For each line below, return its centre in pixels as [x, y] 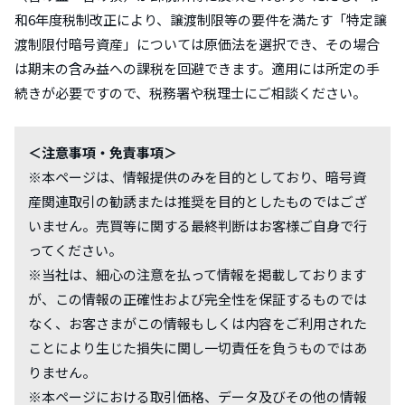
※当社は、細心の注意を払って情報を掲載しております [197, 275]
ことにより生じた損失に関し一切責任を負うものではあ [198, 348]
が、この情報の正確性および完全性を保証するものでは [198, 299]
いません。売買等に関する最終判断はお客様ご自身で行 [198, 226]
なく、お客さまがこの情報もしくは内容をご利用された [198, 324]
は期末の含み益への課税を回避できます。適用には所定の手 [197, 69]
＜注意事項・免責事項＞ [103, 153]
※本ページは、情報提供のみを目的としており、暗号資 [197, 177]
